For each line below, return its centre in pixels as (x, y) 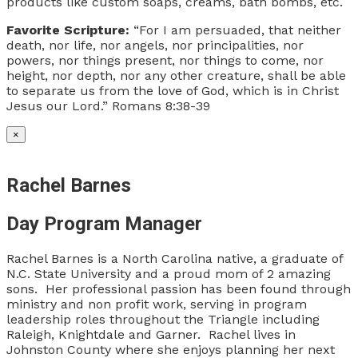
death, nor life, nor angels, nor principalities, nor (155, 46)
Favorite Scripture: (68, 30)
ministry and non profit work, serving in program (157, 304)
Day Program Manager (104, 224)
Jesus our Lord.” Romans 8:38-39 (108, 106)
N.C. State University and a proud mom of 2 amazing (169, 273)
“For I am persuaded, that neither (235, 30)
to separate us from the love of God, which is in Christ (173, 91)
